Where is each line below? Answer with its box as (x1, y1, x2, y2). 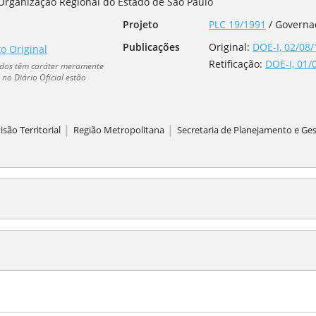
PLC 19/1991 (208, 18, 266, 32)
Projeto (122, 18, 159, 32)
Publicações (122, 40, 180, 54)
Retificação (208, 57, 260, 71)
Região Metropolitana (73, 123, 165, 137)
